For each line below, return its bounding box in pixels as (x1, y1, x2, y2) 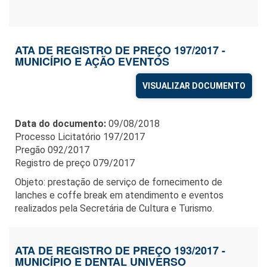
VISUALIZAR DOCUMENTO (142, 81, 246, 91)
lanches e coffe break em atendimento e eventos (15, 190, 223, 201)
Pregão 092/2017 (15, 144, 89, 156)
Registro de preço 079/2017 (15, 157, 135, 169)
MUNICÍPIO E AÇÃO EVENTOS (15, 54, 169, 70)
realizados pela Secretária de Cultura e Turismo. (15, 203, 214, 215)
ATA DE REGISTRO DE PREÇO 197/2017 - (15, 42, 225, 58)
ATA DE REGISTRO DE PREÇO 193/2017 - (15, 243, 225, 259)
